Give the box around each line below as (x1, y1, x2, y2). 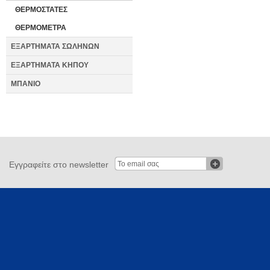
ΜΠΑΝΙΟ (11, 80, 40, 88)
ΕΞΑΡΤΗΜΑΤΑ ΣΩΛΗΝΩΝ (11, 42, 99, 51)
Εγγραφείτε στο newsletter (9, 160, 108, 169)
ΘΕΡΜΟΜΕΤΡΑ (15, 24, 66, 32)
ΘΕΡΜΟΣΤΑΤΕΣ (15, 5, 67, 14)
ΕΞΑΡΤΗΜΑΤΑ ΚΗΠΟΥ (11, 61, 89, 69)
